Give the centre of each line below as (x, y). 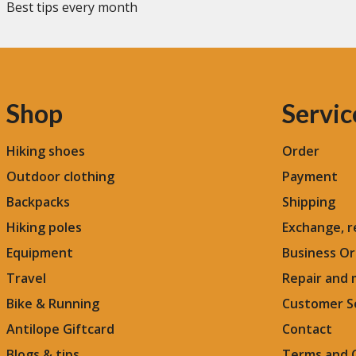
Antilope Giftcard (60, 329)
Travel (26, 278)
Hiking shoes (46, 151)
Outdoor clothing (60, 176)
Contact (307, 329)
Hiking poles (44, 227)
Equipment (40, 252)
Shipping (309, 201)
